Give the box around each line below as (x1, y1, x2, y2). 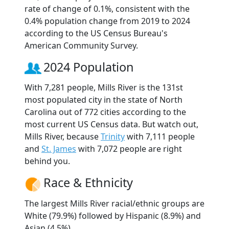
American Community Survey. (25, 40, 138, 52)
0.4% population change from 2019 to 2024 (25, 15, 190, 27)
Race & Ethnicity (43, 174, 133, 191)
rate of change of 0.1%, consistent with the (25, 3, 190, 15)
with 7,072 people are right (76, 143, 182, 155)
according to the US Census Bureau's (25, 28, 168, 39)
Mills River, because (25, 131, 101, 143)
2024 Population (43, 59, 134, 76)
